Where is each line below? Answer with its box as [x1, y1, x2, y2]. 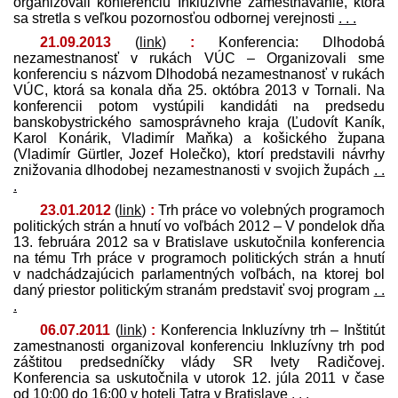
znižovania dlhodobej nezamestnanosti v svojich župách [13, 162, 374, 178]
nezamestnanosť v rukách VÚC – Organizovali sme [13, 50, 385, 66]
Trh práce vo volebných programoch [154, 202, 386, 218]
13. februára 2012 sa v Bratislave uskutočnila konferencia [13, 234, 385, 250]
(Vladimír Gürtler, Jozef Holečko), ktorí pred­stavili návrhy [13, 146, 385, 162]
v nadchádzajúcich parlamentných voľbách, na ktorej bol [13, 266, 385, 282]
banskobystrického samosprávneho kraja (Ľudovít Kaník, [13, 114, 385, 130]
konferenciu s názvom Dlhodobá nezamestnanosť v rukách [13, 66, 385, 82]
